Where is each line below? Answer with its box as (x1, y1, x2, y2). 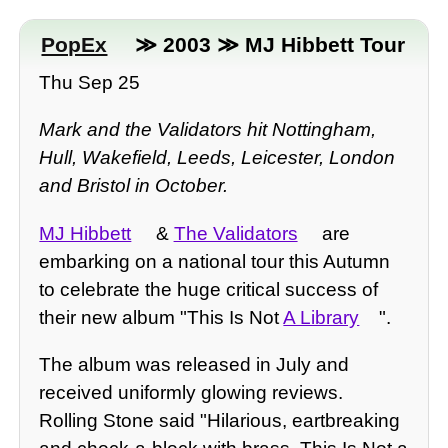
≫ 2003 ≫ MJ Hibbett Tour (128, 32, 405, 56)
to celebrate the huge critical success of (39, 278, 379, 300)
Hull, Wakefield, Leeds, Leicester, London (39, 147, 396, 169)
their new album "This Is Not (39, 306, 284, 328)
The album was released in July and (39, 353, 350, 375)
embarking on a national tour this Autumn (39, 250, 391, 272)
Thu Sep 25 (39, 72, 141, 94)
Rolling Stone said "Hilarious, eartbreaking (39, 409, 401, 431)
